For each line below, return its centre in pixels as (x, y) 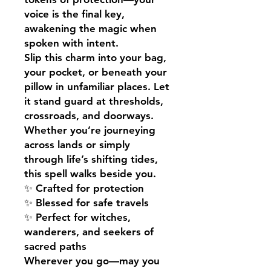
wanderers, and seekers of (89, 231)
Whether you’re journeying (90, 130)
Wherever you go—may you (92, 260)
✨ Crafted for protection (84, 188)
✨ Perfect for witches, (77, 217)
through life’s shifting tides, (91, 159)
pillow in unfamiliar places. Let (97, 86)
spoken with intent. (71, 43)
